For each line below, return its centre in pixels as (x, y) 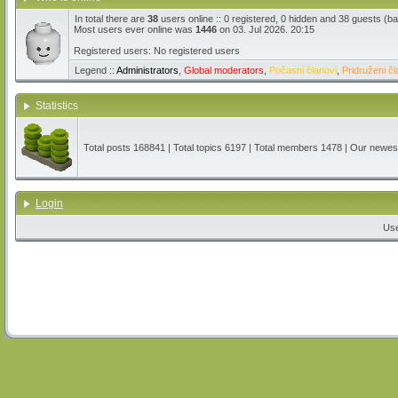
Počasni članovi (303, 70)
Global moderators (224, 70)
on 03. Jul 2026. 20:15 (266, 29)
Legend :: (96, 70)
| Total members (283, 147)
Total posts (108, 147)
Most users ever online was (135, 29)
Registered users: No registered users (157, 51)
